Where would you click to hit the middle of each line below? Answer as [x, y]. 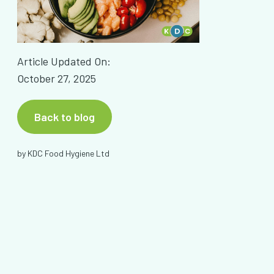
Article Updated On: [64, 61]
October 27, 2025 [56, 79]
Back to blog [64, 117]
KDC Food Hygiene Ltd [68, 154]
